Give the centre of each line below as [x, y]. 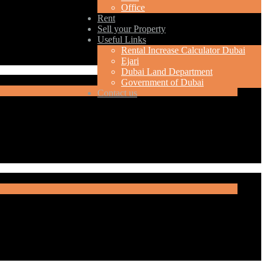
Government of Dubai [162, 82]
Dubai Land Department [167, 71]
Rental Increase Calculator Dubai [183, 50]
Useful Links [122, 39]
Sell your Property [132, 28]
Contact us [117, 93]
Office [133, 7]
